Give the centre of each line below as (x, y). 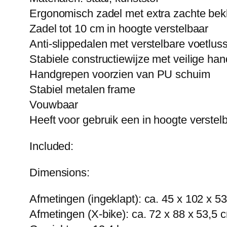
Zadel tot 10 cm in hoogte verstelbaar (119, 29)
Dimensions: (60, 173)
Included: (52, 146)
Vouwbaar (54, 105)
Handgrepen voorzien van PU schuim (120, 74)
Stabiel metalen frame (82, 90)
